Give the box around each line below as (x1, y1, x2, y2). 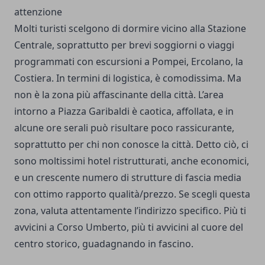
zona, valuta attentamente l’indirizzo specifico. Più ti (14, 203, 246, 217)
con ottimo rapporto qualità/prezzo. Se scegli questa (14, 187, 250, 201)
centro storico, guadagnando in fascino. (14, 237, 193, 250)
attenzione (14, 5, 62, 18)
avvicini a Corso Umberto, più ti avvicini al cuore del (14, 220, 243, 234)
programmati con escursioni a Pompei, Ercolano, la (14, 54, 243, 68)
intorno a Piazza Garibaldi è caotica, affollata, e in (14, 104, 234, 118)
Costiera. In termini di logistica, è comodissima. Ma (14, 71, 241, 85)
